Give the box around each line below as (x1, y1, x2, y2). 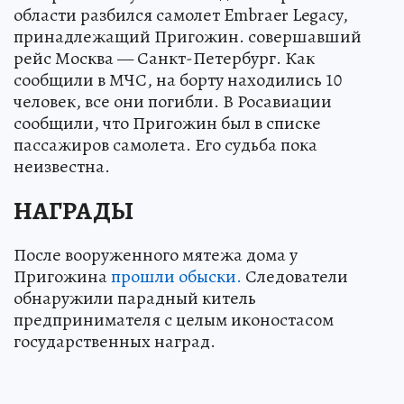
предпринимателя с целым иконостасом (14, 307, 334, 332)
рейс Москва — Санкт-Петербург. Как (14, 45, 315, 70)
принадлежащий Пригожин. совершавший (14, 23, 362, 49)
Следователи (242, 263, 348, 289)
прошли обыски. (111, 263, 242, 289)
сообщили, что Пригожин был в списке (14, 110, 321, 135)
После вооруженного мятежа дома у (14, 242, 298, 267)
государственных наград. (14, 328, 216, 353)
